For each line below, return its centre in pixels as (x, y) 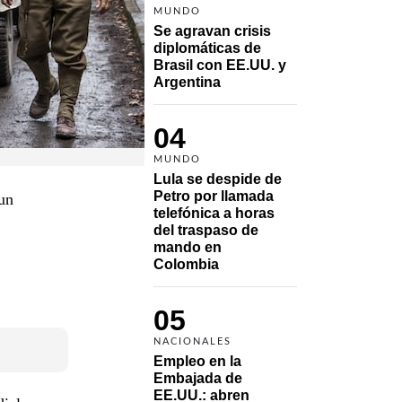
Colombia (186, 264)
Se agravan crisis (212, 31)
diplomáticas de (207, 48)
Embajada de (198, 378)
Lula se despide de (218, 179)
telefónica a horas (214, 213)
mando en (188, 247)
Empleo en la (197, 361)
